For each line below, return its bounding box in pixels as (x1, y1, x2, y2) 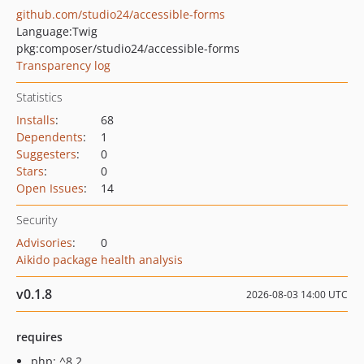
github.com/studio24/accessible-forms (16, 6, 225, 22)
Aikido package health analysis (16, 252, 183, 267)
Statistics (16, 89, 63, 105)
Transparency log (16, 58, 110, 73)
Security (16, 212, 57, 227)
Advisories (16, 235, 72, 250)
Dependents (16, 129, 83, 145)
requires (16, 329, 63, 344)
